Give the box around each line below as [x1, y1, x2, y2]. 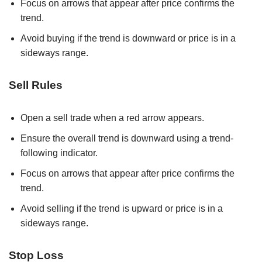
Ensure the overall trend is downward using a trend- [20, 133, 233, 144]
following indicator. [20, 148, 98, 158]
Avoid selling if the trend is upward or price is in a [20, 204, 223, 214]
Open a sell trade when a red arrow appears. [20, 113, 204, 123]
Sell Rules [9, 79, 63, 92]
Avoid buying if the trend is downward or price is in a [20, 33, 236, 44]
